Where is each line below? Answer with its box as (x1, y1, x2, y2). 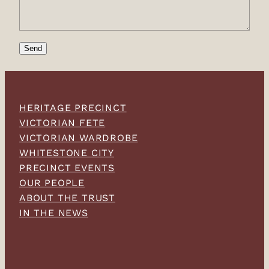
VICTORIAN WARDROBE (19, 130, 138, 145)
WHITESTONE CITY (19, 145, 114, 160)
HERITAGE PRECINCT (19, 100, 127, 115)
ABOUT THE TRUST (19, 190, 115, 205)
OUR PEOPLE (19, 175, 85, 190)
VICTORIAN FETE (19, 115, 106, 130)
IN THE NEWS (19, 205, 88, 220)
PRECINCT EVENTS (19, 160, 115, 175)
